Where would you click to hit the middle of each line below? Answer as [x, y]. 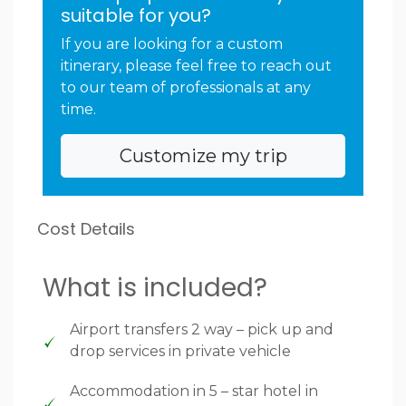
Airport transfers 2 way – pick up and [202, 330]
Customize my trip [203, 156]
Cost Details [86, 229]
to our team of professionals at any [186, 88]
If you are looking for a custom [172, 44]
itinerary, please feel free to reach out [196, 66]
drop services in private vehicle [180, 352]
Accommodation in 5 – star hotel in [194, 391]
